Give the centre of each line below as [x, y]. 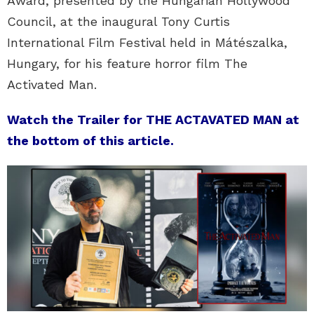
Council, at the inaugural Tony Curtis [118, 21]
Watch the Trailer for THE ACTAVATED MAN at [153, 119]
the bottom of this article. [90, 140]
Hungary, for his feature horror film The [127, 63]
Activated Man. [52, 84]
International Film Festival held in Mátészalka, [147, 42]
